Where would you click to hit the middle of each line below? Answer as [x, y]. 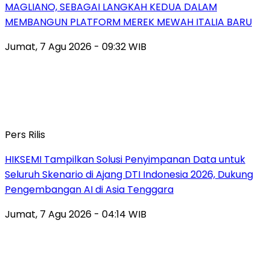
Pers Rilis [25, 134]
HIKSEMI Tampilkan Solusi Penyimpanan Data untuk [125, 159]
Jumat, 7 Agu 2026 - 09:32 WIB [76, 46]
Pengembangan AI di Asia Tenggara [89, 189]
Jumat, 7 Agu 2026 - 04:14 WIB [76, 214]
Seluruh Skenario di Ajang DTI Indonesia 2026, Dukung [129, 174]
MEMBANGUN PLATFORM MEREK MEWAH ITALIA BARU [128, 22]
